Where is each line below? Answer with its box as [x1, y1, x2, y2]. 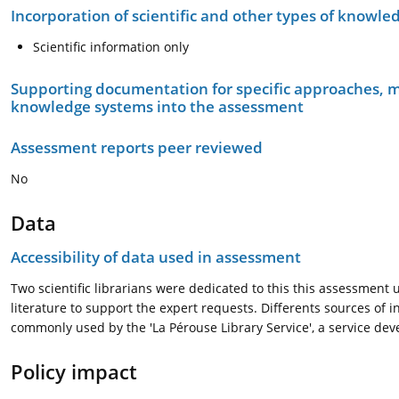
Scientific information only [33, 38, 189, 55]
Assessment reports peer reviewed [11, 137, 263, 158]
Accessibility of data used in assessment [11, 247, 301, 267]
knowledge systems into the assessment [11, 96, 304, 117]
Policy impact [11, 358, 137, 385]
